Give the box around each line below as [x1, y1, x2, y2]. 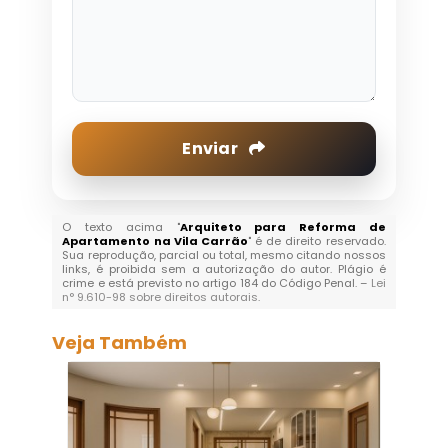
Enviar [182, 137, 242, 161]
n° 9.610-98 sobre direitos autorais [62, 289, 259, 306]
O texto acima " [62, 219, 180, 236]
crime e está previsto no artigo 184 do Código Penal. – [62, 275, 371, 292]
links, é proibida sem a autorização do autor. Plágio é [62, 261, 386, 278]
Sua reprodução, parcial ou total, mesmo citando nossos [62, 247, 386, 264]
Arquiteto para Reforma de [179, 219, 386, 236]
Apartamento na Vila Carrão [62, 233, 248, 250]
